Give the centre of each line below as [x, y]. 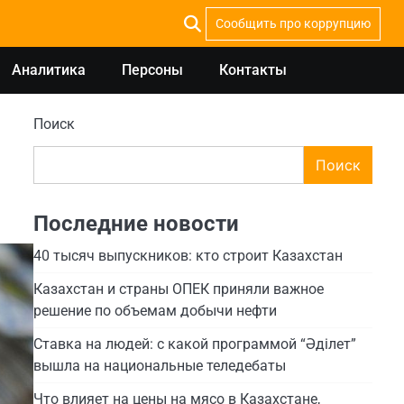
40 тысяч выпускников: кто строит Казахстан [188, 255]
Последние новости [136, 223]
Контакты [252, 70]
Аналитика [48, 70]
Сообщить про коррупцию [293, 23]
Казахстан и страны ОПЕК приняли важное [178, 289]
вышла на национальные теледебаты [159, 365]
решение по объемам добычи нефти [155, 310]
